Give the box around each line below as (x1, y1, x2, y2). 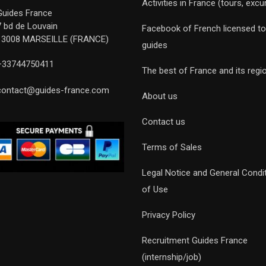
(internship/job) (142, 252, 201, 262)
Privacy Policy (142, 210, 195, 220)
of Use (142, 184, 168, 195)
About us (142, 91, 178, 102)
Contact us (142, 116, 185, 127)
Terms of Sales (142, 142, 202, 153)
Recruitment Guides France (142, 235, 248, 246)
